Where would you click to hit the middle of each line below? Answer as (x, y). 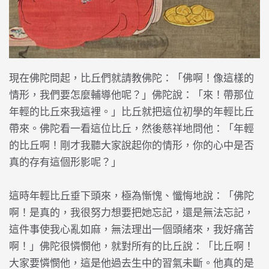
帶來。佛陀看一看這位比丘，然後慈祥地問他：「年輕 (131, 129)
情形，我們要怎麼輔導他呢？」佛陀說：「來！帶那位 (131, 95)
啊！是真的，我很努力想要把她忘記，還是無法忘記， (131, 213)
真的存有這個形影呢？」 (65, 162)
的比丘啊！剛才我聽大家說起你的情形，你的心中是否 (131, 146)
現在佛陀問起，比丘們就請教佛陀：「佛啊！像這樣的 (131, 78)
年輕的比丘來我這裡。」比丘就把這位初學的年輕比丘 (131, 112)
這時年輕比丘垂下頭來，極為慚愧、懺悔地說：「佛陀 (131, 196)
